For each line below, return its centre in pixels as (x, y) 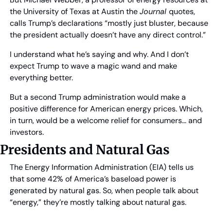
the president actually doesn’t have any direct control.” (108, 35)
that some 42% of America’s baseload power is (93, 179)
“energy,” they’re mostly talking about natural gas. (98, 202)
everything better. (41, 78)
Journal (154, 12)
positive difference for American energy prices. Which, (106, 109)
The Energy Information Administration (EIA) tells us (102, 167)
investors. (27, 132)
